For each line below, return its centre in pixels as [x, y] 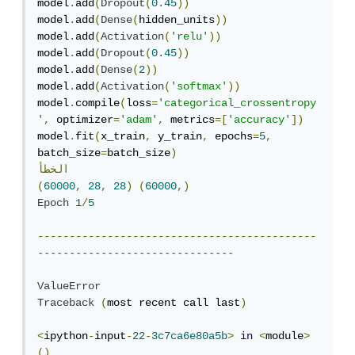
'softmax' [202, 87]
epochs [234, 137]
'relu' [193, 37]
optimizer [85, 120]
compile [101, 103]
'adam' [142, 120]
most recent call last [177, 303]
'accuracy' [262, 120]
